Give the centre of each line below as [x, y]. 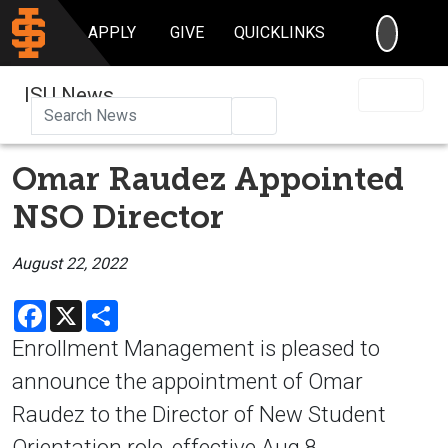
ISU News [69, 94]
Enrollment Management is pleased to [196, 347]
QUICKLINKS [280, 32]
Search [287, 114]
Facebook [80, 307]
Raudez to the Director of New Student [199, 413]
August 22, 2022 [69, 263]
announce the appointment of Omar [187, 380]
